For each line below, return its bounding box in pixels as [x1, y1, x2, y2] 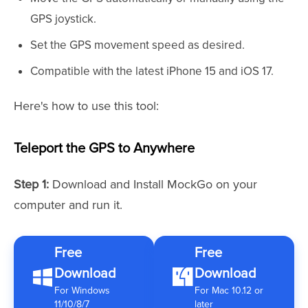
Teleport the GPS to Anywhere [14, 140, 195, 157]
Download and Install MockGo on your [49, 176, 257, 192]
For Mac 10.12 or [195, 284, 264, 296]
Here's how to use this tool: [14, 98, 159, 113]
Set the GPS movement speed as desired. [30, 37, 245, 52]
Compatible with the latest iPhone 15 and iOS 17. [30, 63, 274, 78]
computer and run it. [14, 197, 122, 212]
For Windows [54, 284, 110, 296]
